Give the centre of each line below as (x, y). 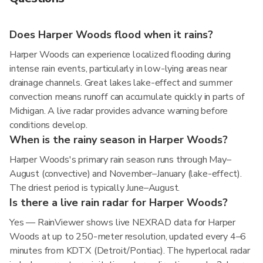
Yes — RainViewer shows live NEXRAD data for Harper (123, 222)
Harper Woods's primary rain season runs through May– (120, 160)
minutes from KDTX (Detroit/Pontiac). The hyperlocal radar (130, 251)
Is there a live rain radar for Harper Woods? (119, 203)
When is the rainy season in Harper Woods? (119, 140)
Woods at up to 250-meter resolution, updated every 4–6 (128, 237)
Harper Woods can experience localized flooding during (120, 55)
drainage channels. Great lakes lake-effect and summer (121, 83)
